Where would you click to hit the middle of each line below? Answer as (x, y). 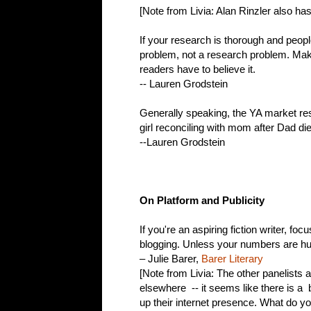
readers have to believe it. (197, 69)
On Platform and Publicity (202, 201)
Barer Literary (232, 259)
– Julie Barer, (170, 259)
